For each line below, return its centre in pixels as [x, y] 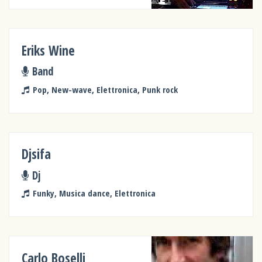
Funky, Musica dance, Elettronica [94, 193]
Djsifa [37, 154]
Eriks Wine [49, 50]
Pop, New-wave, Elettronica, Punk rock [105, 89]
